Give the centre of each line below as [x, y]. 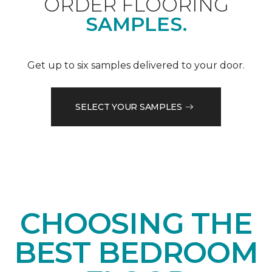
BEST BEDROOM [136, 253]
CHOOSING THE [136, 224]
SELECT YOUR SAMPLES [129, 107]
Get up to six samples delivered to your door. [136, 66]
